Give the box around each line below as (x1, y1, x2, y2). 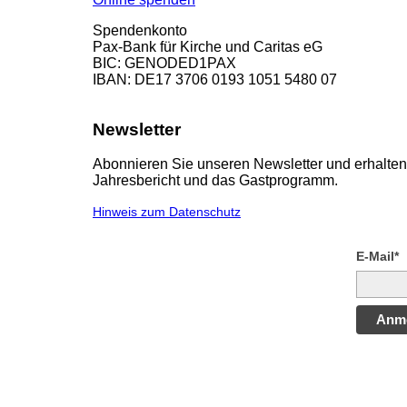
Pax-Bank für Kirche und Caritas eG (93, 38, 323, 55)
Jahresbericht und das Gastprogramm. (93, 173, 338, 189)
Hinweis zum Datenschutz (93, 205, 241, 220)
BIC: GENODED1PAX (93, 55, 236, 71)
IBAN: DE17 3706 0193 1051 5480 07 (93, 71, 337, 87)
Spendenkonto (93, 22, 187, 38)
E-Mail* (356, 249, 399, 264)
